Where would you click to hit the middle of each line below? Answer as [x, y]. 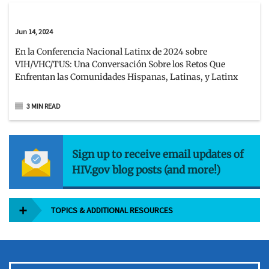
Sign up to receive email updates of [158, 155]
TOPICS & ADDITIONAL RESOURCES [112, 210]
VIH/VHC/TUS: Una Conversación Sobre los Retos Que [120, 64]
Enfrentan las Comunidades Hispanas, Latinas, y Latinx [126, 77]
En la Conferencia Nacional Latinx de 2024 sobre [111, 51]
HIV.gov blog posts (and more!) [146, 170]
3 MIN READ [44, 106]
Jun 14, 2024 [34, 31]
